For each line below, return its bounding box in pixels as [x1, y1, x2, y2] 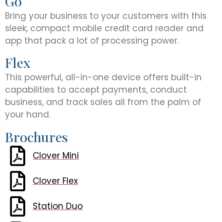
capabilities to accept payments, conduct [5, 84, 187, 96]
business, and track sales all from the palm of [5, 96, 201, 109]
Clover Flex [33, 174, 78, 187]
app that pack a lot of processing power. [5, 34, 179, 47]
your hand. [5, 109, 51, 121]
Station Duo [33, 200, 83, 212]
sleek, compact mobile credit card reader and [5, 22, 204, 34]
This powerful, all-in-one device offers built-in [5, 71, 202, 84]
